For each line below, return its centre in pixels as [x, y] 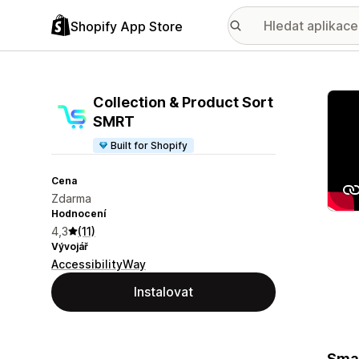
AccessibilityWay [99, 264]
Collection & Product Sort [183, 102]
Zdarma [71, 198]
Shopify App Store [127, 26]
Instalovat [163, 292]
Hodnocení [79, 214]
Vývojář [70, 246]
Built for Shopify [149, 145]
